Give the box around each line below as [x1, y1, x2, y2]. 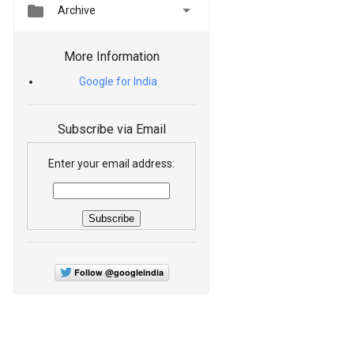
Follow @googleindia [73, 266, 164, 279]
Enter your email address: [48, 157, 175, 171]
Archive [58, 4, 96, 17]
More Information [63, 49, 160, 65]
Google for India [79, 74, 158, 88]
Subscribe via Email [57, 122, 166, 137]
